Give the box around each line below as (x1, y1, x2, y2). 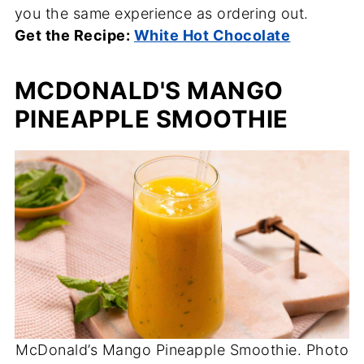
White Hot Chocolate (133, 27, 291, 45)
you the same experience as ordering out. (14, 5, 309, 23)
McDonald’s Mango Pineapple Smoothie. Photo (15, 341, 349, 359)
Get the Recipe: (14, 27, 134, 45)
